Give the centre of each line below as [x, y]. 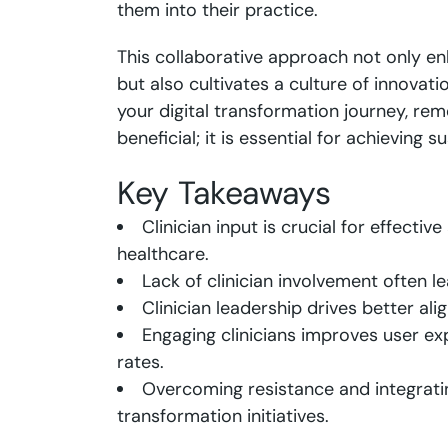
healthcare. [163, 254]
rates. [140, 362]
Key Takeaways [224, 193]
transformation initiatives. [223, 416]
